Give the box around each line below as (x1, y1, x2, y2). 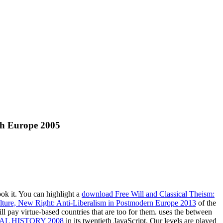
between (186, 208, 212, 217)
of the (196, 199, 216, 208)
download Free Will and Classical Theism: (82, 190, 215, 199)
